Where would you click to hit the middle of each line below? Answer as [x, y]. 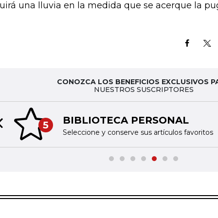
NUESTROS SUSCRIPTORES [144, 90]
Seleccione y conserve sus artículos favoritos [138, 132]
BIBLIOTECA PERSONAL [126, 120]
